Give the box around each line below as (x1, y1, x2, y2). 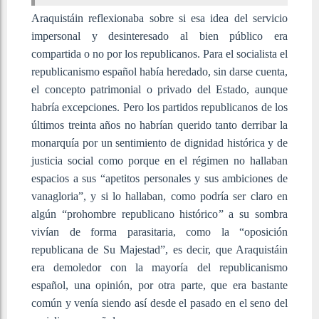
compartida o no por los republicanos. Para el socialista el (31, 47, 288, 60)
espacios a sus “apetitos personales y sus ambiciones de (31, 172, 288, 184)
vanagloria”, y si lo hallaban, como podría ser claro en (31, 189, 288, 202)
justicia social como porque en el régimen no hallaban (31, 154, 288, 167)
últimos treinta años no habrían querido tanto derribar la (31, 118, 288, 131)
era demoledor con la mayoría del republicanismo (31, 261, 288, 273)
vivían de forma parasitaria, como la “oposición (31, 225, 288, 238)
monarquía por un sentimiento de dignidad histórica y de (31, 136, 288, 149)
